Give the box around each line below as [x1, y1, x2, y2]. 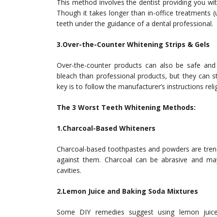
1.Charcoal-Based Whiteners [57, 124, 155, 133]
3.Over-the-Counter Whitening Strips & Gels [57, 40, 210, 49]
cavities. [57, 166, 81, 175]
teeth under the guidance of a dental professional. [57, 19, 213, 28]
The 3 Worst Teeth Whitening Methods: [57, 103, 196, 112]
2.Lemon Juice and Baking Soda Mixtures [57, 186, 198, 196]
